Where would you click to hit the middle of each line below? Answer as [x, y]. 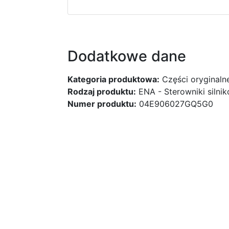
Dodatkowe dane [127, 56]
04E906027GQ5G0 [175, 104]
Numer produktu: [102, 104]
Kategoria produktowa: [113, 79]
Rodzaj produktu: [102, 91]
